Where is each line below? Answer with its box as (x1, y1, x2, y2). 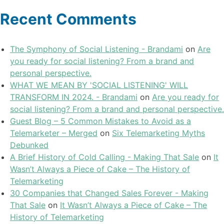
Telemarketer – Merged (10, 128, 97, 138)
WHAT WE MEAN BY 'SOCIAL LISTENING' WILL (10, 80, 188, 90)
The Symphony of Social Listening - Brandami (10, 44, 183, 54)
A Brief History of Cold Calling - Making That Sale (10, 152, 199, 162)
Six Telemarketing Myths (112, 128, 205, 138)
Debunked (10, 140, 48, 150)
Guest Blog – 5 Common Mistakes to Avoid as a (10, 116, 191, 126)
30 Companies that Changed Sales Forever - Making (10, 188, 208, 198)
